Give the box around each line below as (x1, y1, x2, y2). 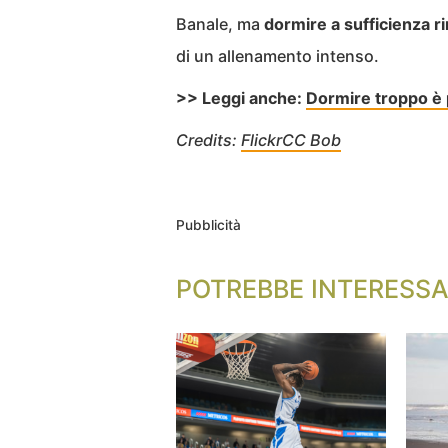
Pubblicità (176, 217, 241, 233)
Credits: (176, 130, 241, 150)
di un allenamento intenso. (176, 46, 379, 66)
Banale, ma (176, 14, 264, 34)
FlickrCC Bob (241, 130, 341, 150)
